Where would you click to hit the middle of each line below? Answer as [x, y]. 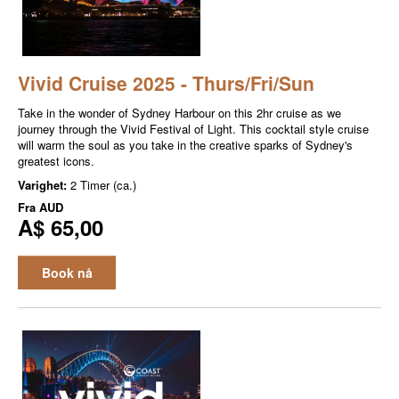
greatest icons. [56, 160]
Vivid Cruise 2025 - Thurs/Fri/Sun [166, 82]
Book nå [67, 272]
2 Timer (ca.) [103, 184]
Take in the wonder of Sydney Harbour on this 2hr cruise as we [179, 112]
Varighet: [44, 184]
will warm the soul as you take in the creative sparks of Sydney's [185, 144]
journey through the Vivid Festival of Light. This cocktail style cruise [193, 128]
